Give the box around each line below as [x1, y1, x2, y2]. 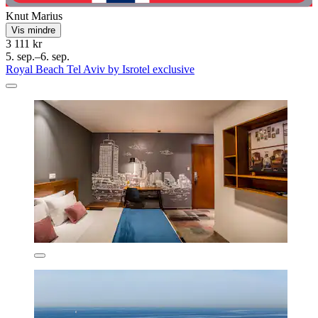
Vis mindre [11, 25, 55, 36]
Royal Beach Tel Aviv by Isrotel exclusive [6, 63, 194, 76]
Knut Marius [6, 10, 62, 23]
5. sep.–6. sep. [6, 50, 70, 63]
